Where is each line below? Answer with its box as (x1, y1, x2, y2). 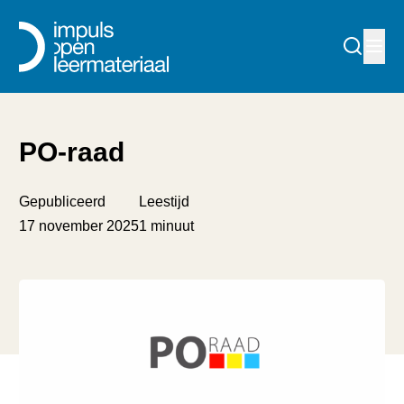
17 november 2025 (19, 216, 140, 234)
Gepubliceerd (19, 193, 106, 209)
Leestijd (139, 193, 190, 209)
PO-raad (19, 137, 125, 168)
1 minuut (139, 216, 195, 234)
